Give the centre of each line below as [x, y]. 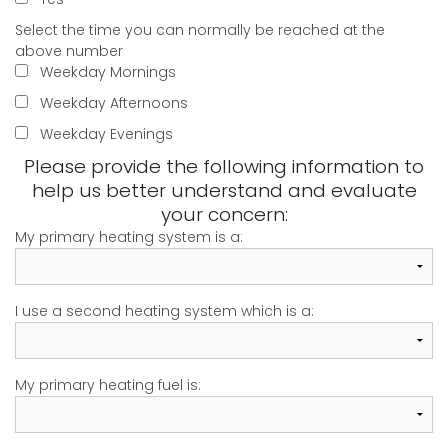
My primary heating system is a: [129, 237]
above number [69, 51]
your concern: [224, 215]
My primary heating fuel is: [108, 385]
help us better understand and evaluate [224, 191]
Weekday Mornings [108, 72]
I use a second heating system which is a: [164, 311]
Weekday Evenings [106, 134]
